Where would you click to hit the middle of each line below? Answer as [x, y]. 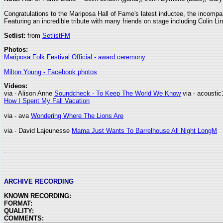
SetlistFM [56, 35]
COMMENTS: [24, 218]
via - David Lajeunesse [38, 131]
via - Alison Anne [29, 94]
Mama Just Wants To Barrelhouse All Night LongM [144, 131]
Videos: [16, 86]
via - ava [17, 116]
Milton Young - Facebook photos [51, 72]
